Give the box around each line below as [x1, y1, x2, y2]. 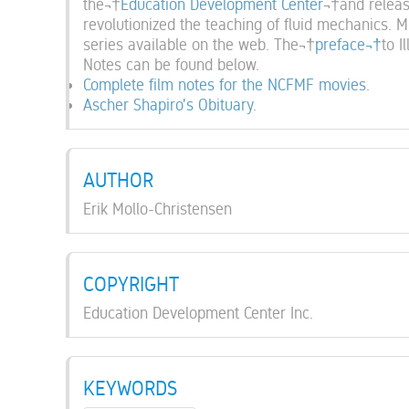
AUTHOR [83, 167, 153, 193]
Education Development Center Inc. [83, 302, 313, 322]
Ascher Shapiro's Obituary [83, 94, 253, 114]
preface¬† [315, 34, 382, 54]
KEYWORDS [83, 375, 177, 401]
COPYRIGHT [83, 271, 179, 297]
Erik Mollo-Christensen [83, 198, 232, 218]
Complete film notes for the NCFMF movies [83, 74, 366, 94]
